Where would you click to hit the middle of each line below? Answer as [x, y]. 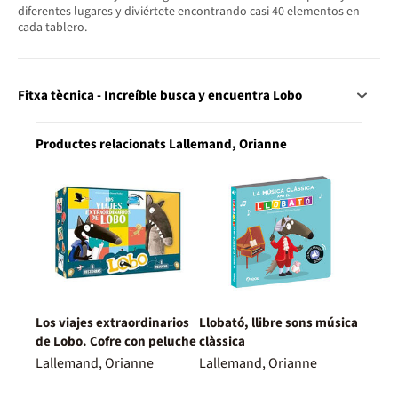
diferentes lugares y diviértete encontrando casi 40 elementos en [189, 11]
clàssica [222, 342]
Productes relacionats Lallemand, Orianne [161, 145]
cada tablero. [52, 27]
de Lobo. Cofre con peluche [116, 342]
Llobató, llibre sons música [279, 323]
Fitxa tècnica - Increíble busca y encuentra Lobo [160, 96]
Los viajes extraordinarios [112, 323]
